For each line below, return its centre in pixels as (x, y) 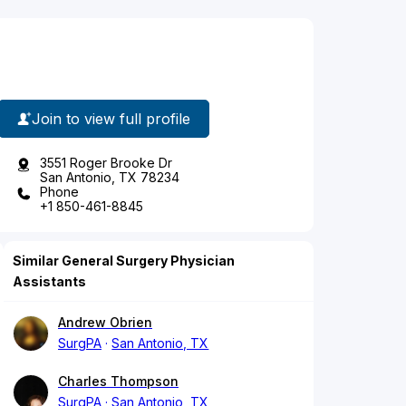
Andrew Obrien (105, 323)
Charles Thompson (118, 382)
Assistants (49, 282)
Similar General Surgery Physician (124, 261)
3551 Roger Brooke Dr (106, 163)
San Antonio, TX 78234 (110, 178)
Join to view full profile (111, 118)
